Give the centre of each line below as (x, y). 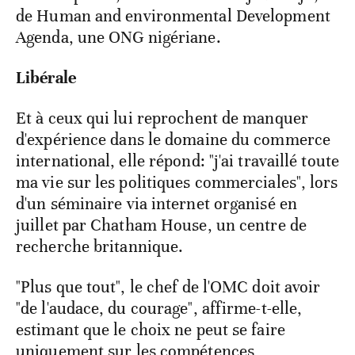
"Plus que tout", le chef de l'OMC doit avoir (168, 287)
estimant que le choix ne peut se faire (151, 330)
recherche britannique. (100, 247)
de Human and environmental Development (173, 16)
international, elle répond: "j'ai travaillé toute (177, 161)
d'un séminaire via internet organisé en (157, 204)
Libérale (46, 78)
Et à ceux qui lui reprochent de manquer (162, 118)
